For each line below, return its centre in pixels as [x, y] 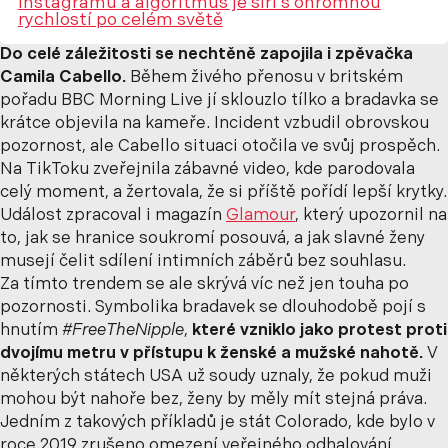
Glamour [260, 215]
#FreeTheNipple [123, 330]
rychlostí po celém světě [120, 21]
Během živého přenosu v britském [264, 77]
